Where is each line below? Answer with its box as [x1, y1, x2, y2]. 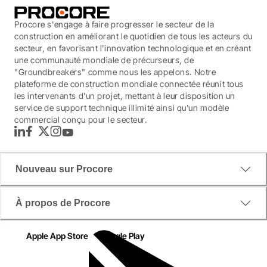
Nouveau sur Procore [15, 164, 113, 175]
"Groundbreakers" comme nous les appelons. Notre [14, 67, 216, 77]
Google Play [100, 231, 145, 241]
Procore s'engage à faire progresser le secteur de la [14, 19, 215, 30]
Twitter [39, 132, 60, 141]
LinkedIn [15, 132, 40, 141]
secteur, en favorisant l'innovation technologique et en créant [14, 43, 252, 54]
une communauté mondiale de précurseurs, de [14, 55, 194, 66]
